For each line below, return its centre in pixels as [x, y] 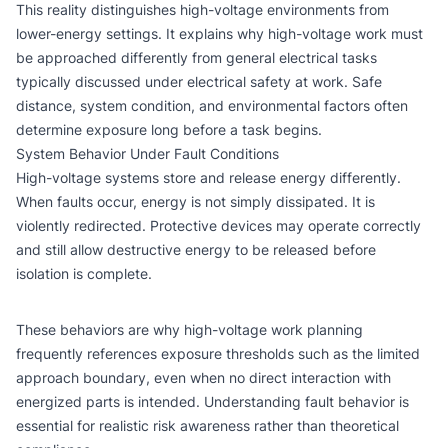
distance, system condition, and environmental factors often [212, 105]
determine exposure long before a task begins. [169, 129]
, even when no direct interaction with [268, 377]
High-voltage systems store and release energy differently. [208, 177]
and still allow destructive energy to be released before [196, 249]
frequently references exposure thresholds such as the [196, 353]
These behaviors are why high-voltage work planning [189, 329]
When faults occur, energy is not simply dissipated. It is [195, 201]
